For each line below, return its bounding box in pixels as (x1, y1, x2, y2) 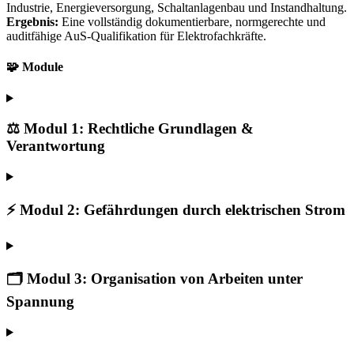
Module (22, 60, 63, 74)
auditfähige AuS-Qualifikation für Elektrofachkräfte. (6, 29, 266, 43)
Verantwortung (6, 137, 105, 155)
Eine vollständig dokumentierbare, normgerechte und (58, 15, 326, 29)
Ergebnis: (6, 15, 58, 29)
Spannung (6, 293, 74, 311)
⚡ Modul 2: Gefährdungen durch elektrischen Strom (6, 201, 345, 218)
